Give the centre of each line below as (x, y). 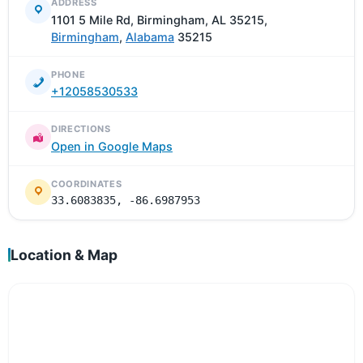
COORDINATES (87, 184)
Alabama (150, 36)
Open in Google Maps (112, 146)
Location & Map (64, 255)
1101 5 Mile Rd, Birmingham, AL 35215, (159, 19)
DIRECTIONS (81, 129)
